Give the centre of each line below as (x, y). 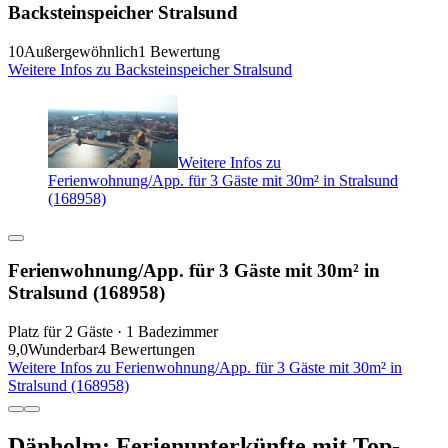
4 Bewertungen (146, 350)
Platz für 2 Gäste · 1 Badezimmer (113, 332)
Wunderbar (63, 350)
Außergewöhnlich (81, 51)
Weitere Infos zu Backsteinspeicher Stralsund (150, 69)
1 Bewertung (179, 51)
